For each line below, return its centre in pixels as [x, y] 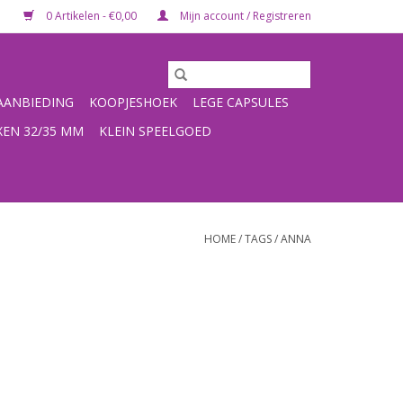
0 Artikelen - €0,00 [91, 16]
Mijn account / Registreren [244, 16]
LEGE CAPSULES [241, 102]
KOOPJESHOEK [133, 102]
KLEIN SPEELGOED [155, 131]
